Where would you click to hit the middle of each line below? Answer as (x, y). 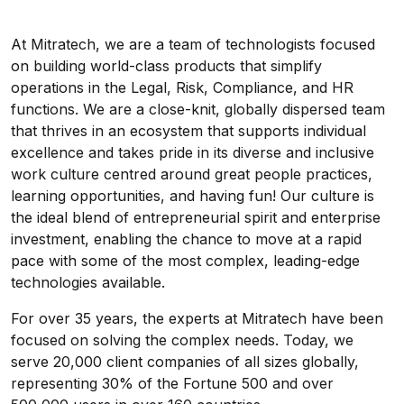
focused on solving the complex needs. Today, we (182, 340)
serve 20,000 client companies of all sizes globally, (185, 362)
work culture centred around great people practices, (192, 174)
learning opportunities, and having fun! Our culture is (193, 196)
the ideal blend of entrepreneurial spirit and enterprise (196, 217)
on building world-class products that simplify (166, 66)
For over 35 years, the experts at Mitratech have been (197, 318)
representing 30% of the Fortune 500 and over (172, 383)
